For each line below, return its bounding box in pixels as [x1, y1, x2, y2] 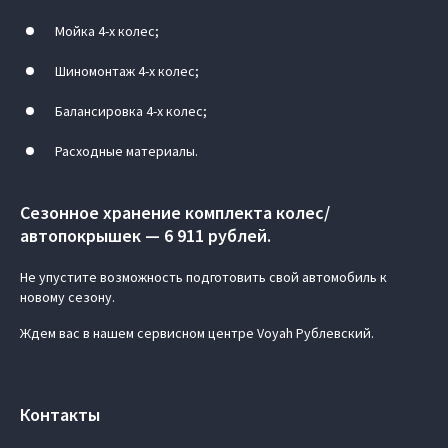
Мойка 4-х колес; [55, 21, 159, 40]
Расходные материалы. [55, 141, 198, 160]
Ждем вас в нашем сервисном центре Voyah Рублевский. [20, 323, 374, 342]
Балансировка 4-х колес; [55, 101, 207, 120]
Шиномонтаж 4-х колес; [55, 61, 199, 80]
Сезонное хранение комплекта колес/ [20, 200, 330, 224]
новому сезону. [20, 287, 115, 306]
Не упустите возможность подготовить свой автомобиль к [20, 267, 387, 286]
